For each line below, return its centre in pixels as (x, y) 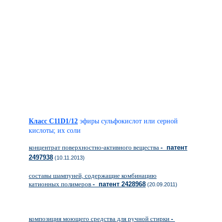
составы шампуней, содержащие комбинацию (93, 176)
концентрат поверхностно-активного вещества (95, 147)
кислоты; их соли (55, 131)
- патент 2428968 (119, 184)
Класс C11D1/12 (53, 121)
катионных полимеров (61, 184)
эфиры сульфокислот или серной (129, 121)
